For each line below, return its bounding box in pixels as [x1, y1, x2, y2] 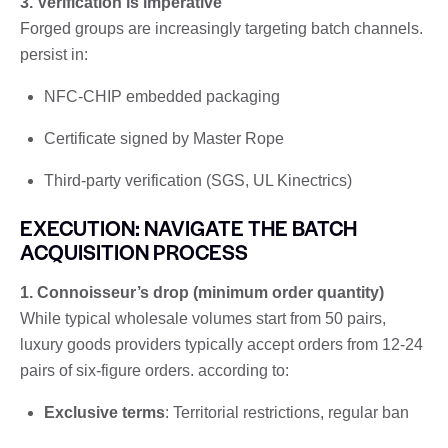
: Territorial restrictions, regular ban [165, 403, 409, 421]
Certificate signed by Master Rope [44, 129, 284, 147]
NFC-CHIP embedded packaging [44, 87, 280, 105]
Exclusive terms [44, 403, 165, 421]
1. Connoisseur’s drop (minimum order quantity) [20, 283, 384, 301]
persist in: [20, 45, 88, 63]
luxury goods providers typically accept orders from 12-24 [20, 335, 423, 353]
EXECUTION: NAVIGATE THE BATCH [20, 212, 357, 242]
